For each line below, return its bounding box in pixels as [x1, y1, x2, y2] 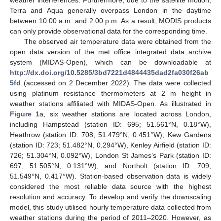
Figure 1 [10, 110, 40, 118]
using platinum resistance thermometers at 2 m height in [10, 89, 211, 97]
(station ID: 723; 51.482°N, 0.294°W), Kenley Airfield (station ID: [10, 141, 211, 149]
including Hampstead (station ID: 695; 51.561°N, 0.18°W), [10, 120, 211, 128]
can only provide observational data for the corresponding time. [10, 27, 207, 35]
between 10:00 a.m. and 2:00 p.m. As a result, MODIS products [10, 16, 211, 25]
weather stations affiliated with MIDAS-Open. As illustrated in [10, 99, 211, 108]
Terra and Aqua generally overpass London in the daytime [10, 6, 211, 14]
